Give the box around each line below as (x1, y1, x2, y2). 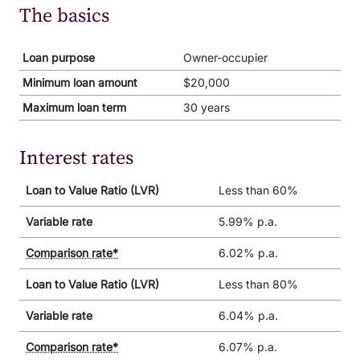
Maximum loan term (22, 100, 126, 114)
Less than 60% (219, 182, 298, 197)
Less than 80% (219, 276, 298, 291)
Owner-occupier (183, 50, 268, 64)
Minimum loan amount (22, 75, 137, 89)
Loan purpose (22, 50, 95, 64)
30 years (183, 100, 230, 114)
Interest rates (19, 143, 133, 170)
